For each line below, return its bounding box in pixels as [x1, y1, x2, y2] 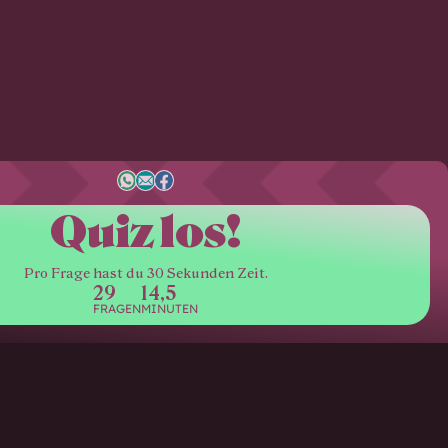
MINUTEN [141, 301, 198, 317]
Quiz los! [50, 207, 241, 258]
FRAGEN [93, 301, 141, 317]
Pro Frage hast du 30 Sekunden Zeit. [23, 265, 268, 283]
